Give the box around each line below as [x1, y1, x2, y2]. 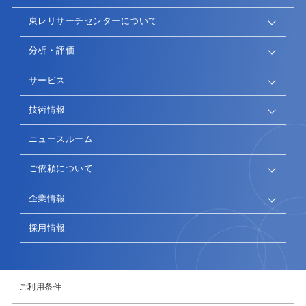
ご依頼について [28, 163, 94, 174]
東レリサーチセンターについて [28, 16, 158, 27]
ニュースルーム [28, 134, 94, 145]
